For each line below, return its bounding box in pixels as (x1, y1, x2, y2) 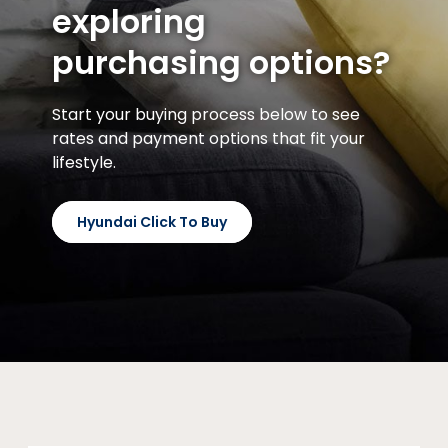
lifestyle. (52, 151, 116, 175)
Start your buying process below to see (52, 103, 360, 127)
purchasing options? (52, 40, 390, 86)
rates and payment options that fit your (52, 127, 365, 151)
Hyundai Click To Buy (77, 211, 227, 232)
